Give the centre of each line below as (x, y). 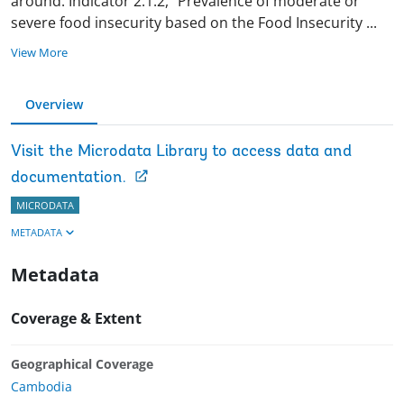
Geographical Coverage (82, 363)
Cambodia (41, 386)
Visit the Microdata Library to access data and (181, 151)
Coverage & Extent (76, 318)
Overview (54, 104)
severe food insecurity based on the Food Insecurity (187, 22)
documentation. (69, 178)
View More (39, 52)
